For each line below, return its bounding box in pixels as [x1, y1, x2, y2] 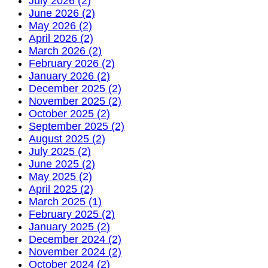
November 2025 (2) [29, 95, 121, 107]
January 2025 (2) [29, 220, 110, 233]
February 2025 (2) [29, 208, 115, 220]
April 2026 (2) [29, 32, 93, 44]
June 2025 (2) [29, 157, 95, 170]
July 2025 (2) [29, 145, 91, 157]
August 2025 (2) [29, 132, 105, 145]
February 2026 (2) [29, 57, 115, 69]
